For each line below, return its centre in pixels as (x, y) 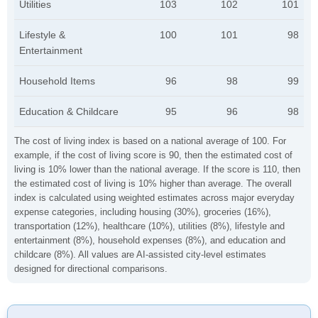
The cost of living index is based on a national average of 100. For (150, 141)
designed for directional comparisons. (91, 269)
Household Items (57, 81)
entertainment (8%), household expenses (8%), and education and (150, 240)
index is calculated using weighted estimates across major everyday (154, 198)
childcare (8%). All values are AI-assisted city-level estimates (140, 254)
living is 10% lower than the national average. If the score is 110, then (157, 169)
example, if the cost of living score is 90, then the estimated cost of (153, 155)
